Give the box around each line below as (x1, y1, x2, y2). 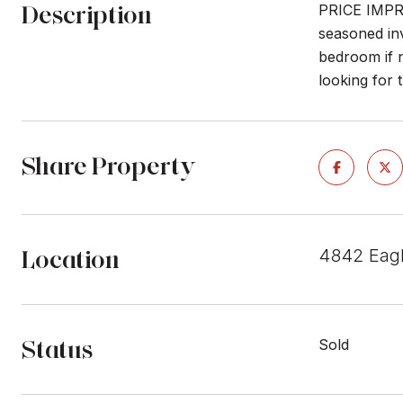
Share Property (22, 150, 196, 181)
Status (22, 334, 94, 364)
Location (22, 244, 120, 274)
